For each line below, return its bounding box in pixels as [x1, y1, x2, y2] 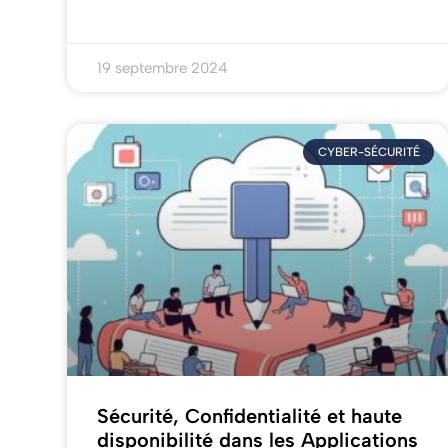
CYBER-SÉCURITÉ [317, 145, 420, 160]
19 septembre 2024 [97, 59, 229, 78]
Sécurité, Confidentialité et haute [97, 404, 403, 429]
